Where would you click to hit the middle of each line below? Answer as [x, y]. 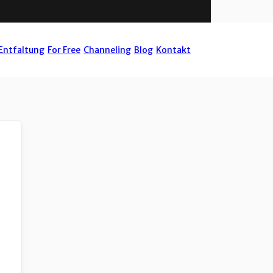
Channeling [107, 50]
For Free [64, 50]
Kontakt [173, 50]
